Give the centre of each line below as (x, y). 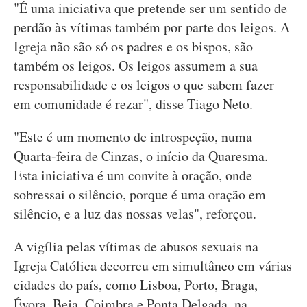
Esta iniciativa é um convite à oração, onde (133, 175)
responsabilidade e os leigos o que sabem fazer (144, 85)
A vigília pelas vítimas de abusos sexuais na (136, 246)
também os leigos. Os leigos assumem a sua (136, 65)
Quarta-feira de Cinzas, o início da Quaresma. (141, 156)
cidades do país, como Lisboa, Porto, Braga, (136, 285)
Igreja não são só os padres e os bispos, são (133, 46)
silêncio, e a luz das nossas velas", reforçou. (135, 213)
